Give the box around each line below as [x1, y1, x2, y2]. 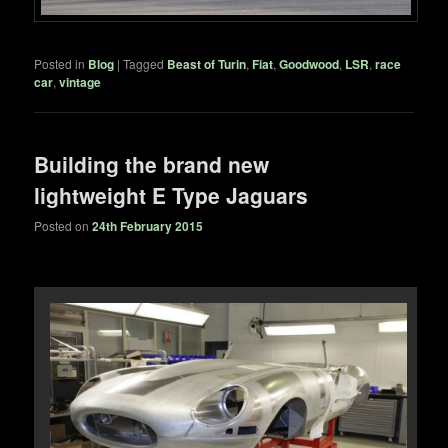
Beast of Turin [167, 54, 247, 73]
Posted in [34, 54, 86, 72]
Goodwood [279, 54, 340, 73]
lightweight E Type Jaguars [34, 180, 309, 210]
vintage [59, 72, 102, 91]
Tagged [123, 54, 165, 72]
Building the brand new [34, 149, 270, 179]
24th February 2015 [92, 217, 204, 236]
